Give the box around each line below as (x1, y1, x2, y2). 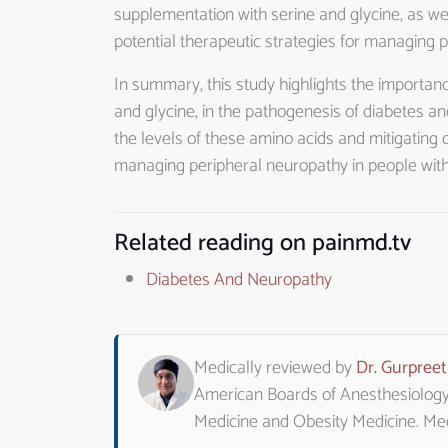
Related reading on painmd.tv (114, 224, 411, 263)
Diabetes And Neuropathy (146, 265, 332, 295)
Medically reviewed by (194, 353, 356, 383)
